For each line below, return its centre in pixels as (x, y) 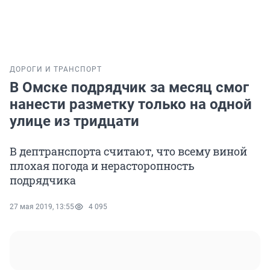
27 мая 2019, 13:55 (42, 207)
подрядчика (43, 181)
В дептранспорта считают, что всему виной (128, 152)
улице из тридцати (74, 121)
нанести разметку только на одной (131, 105)
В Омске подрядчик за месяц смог (129, 88)
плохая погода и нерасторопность (102, 166)
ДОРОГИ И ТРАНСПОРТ (56, 70)
